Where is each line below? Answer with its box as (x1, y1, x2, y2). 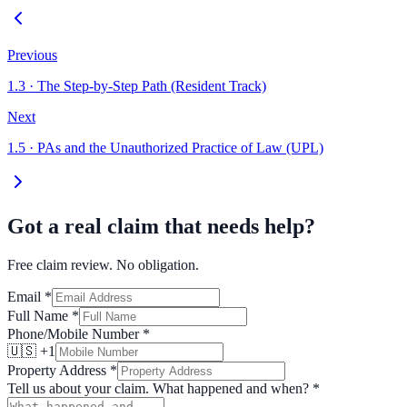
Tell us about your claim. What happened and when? (7, 380, 309, 396)
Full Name (7, 307, 72, 323)
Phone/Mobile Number (7, 325, 143, 342)
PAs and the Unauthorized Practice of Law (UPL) (37, 140, 323, 156)
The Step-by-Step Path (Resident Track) (37, 78, 266, 94)
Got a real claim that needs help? (7, 213, 315, 238)
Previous (7, 47, 57, 64)
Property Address (7, 362, 110, 378)
